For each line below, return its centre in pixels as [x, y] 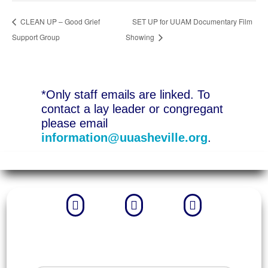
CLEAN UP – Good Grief [59, 21]
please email [74, 123]
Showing [141, 36]
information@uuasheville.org [124, 137]
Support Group [36, 36]
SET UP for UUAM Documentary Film [192, 21]
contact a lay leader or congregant [132, 109]
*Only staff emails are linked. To [125, 94]
